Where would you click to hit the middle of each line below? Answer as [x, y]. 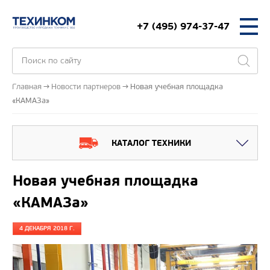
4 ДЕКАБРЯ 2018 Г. [47, 228]
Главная [27, 86]
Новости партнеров [86, 86]
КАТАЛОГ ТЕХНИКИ [151, 143]
